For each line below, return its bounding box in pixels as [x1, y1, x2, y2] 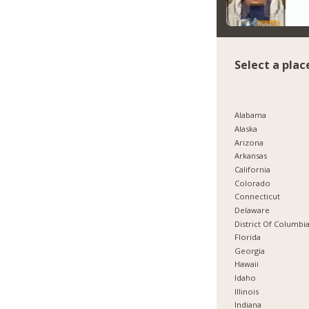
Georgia [235, 245, 266, 256]
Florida [235, 232, 261, 243]
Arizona [235, 137, 264, 148]
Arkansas [235, 150, 268, 161]
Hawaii [235, 259, 259, 270]
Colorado [235, 177, 271, 188]
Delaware [235, 204, 270, 215]
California [235, 163, 271, 175]
